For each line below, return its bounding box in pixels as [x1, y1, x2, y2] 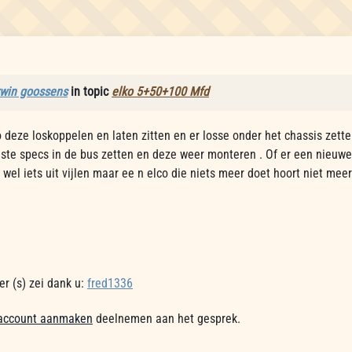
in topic [68, 84, 112, 99]
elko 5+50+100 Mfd [112, 84, 209, 99]
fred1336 [87, 276, 133, 291]
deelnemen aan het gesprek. [93, 311, 240, 326]
